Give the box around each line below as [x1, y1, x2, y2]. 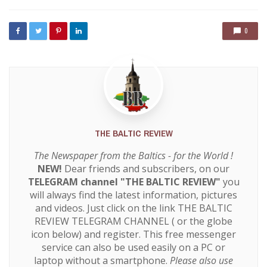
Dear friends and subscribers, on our [62, 162, 229, 176]
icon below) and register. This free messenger [31, 228, 236, 241]
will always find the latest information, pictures [30, 188, 237, 202]
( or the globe [172, 215, 232, 228]
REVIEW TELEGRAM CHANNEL [35, 215, 172, 228]
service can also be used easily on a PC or [42, 241, 225, 254]
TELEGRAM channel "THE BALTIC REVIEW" [27, 175, 221, 189]
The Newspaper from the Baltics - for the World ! [34, 149, 233, 163]
